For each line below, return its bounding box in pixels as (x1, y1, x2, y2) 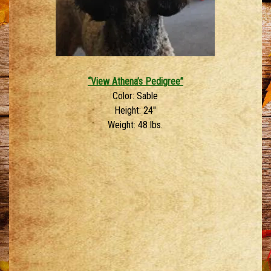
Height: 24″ (114, 104, 157, 116)
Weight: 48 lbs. (108, 119, 163, 131)
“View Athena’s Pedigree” (87, 75, 183, 87)
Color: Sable (113, 90, 158, 102)
